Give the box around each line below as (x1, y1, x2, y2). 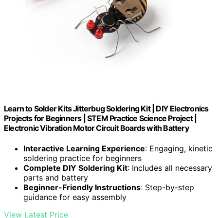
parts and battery (23, 172, 88, 182)
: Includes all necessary (127, 163, 212, 173)
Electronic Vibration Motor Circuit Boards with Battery (4, 123, 189, 133)
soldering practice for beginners (23, 153, 142, 163)
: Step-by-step (141, 182, 194, 192)
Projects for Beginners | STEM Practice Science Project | (4, 113, 197, 124)
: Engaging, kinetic (145, 143, 213, 153)
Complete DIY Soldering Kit (23, 163, 127, 173)
